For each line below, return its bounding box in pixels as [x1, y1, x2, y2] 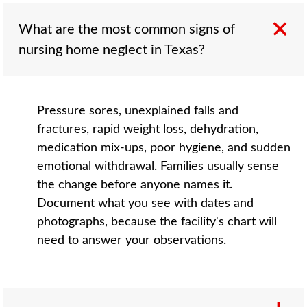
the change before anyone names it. [37, 178, 233, 191]
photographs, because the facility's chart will [37, 215, 278, 228]
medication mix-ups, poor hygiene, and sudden [37, 141, 291, 154]
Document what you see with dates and [37, 197, 254, 210]
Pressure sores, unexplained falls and [37, 104, 239, 117]
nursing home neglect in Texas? [19, 42, 206, 57]
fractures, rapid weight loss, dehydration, [37, 123, 259, 136]
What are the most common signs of [19, 22, 236, 36]
